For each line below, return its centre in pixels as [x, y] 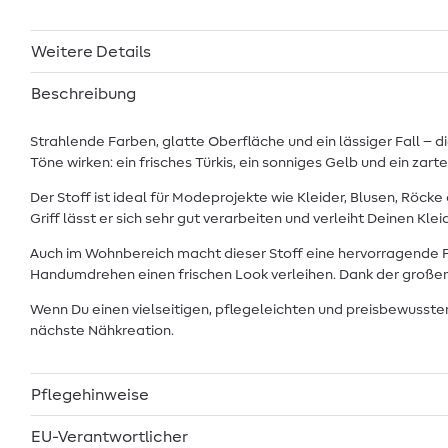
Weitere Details [91, 51]
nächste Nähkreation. [102, 330]
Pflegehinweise [90, 394]
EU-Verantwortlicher [110, 436]
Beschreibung [83, 93]
